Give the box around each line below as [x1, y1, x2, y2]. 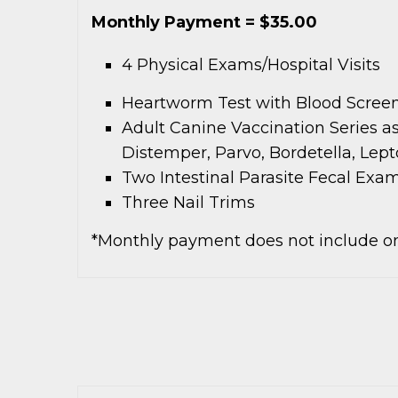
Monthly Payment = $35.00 [92, 12, 317, 32]
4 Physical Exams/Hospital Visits [122, 54, 381, 75]
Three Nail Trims [122, 192, 256, 212]
